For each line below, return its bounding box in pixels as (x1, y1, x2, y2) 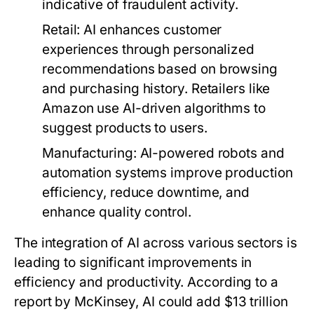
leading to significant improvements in (14, 254, 252, 271)
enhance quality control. (42, 204, 191, 220)
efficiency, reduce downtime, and (42, 184, 250, 200)
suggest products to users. (42, 120, 207, 136)
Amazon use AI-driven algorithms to (42, 100, 266, 116)
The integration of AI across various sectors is (14, 235, 297, 251)
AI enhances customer (80, 22, 222, 38)
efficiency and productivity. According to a (14, 274, 278, 290)
